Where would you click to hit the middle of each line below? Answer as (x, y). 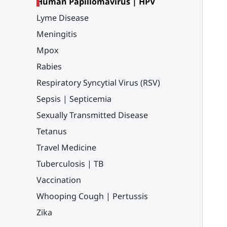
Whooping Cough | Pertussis (92, 196)
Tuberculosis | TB (70, 164)
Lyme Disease (63, 18)
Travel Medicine (66, 147)
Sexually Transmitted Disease (92, 115)
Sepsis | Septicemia (74, 99)
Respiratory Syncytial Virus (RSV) (98, 83)
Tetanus (52, 131)
